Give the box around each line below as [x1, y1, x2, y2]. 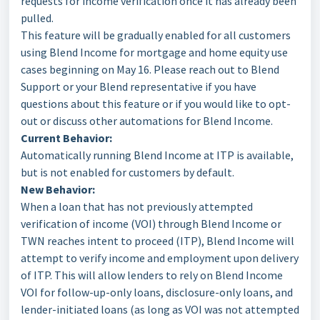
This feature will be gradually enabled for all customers [21, 28, 291, 42]
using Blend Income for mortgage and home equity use [21, 45, 288, 59]
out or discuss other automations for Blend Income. [21, 114, 273, 128]
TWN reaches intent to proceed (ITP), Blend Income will [21, 234, 294, 248]
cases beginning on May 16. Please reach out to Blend [21, 62, 279, 76]
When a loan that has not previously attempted [21, 199, 253, 214]
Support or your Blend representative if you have [21, 79, 256, 94]
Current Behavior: [21, 131, 112, 145]
